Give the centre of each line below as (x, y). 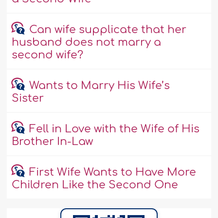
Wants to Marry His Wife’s (99, 86)
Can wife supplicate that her (108, 30)
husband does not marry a (87, 43)
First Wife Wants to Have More (112, 173)
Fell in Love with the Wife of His (114, 129)
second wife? (48, 55)
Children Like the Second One (95, 185)
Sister (28, 99)
